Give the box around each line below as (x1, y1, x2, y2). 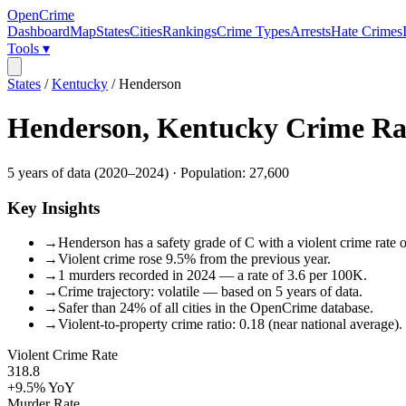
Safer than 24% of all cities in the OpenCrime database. (58, 300, 373, 316)
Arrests (290, 24, 331, 39)
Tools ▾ (7, 41, 50, 56)
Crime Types (217, 24, 290, 39)
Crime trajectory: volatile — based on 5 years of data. (58, 284, 362, 300)
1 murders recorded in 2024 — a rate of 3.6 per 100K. (58, 267, 367, 284)
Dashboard (7, 24, 70, 39)
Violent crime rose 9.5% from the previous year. (58, 251, 331, 267)
